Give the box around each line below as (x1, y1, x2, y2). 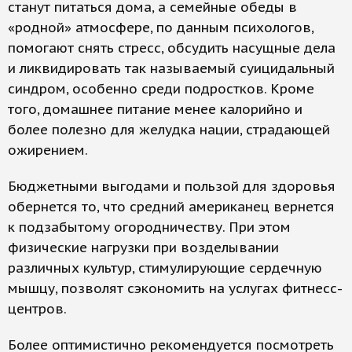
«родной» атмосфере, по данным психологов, (8, 19, 313, 36)
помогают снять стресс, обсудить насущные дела (8, 39, 335, 57)
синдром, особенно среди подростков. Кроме (8, 80, 314, 97)
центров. (8, 300, 67, 317)
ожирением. (8, 141, 88, 159)
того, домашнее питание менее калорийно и (8, 101, 302, 118)
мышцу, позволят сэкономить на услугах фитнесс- (8, 280, 343, 297)
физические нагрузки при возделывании (8, 239, 279, 256)
